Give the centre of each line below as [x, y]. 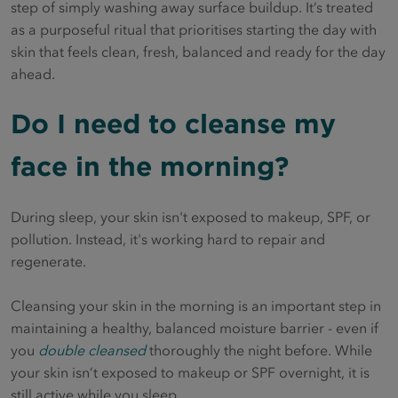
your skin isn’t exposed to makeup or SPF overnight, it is [190, 372]
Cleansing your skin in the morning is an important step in [196, 305]
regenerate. [48, 261]
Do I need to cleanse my [173, 123]
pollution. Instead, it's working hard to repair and [168, 239]
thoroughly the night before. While [259, 350]
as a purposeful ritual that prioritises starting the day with [194, 30]
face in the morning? [150, 166]
